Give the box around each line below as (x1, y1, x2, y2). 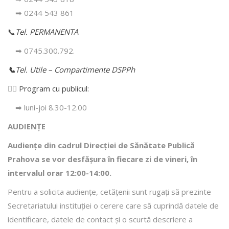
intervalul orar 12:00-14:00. (8, 167, 111, 178)
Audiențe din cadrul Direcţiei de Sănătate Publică (8, 140, 195, 150)
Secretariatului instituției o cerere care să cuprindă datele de (8, 200, 219, 211)
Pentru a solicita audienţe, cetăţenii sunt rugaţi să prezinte (8, 186, 211, 197)
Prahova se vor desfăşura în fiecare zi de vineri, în (8, 153, 197, 164)
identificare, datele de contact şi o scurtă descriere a (8, 214, 193, 224)
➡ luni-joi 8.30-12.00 (15, 102, 87, 112)
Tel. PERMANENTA (15, 26, 78, 37)
